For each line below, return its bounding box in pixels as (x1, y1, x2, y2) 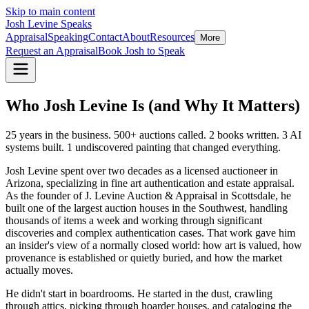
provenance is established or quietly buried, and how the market (6, 251, 282, 263)
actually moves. (6, 263, 73, 276)
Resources (150, 31, 195, 43)
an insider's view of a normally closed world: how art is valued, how (6, 239, 302, 251)
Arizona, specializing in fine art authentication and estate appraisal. (6, 177, 295, 189)
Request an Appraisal (6, 45, 98, 57)
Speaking (48, 31, 88, 43)
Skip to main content (6, 6, 95, 17)
